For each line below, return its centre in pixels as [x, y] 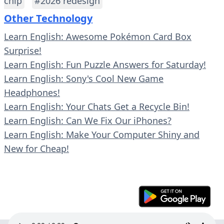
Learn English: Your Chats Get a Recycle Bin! [97, 107]
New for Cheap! [36, 149]
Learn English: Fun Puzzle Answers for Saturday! [105, 65]
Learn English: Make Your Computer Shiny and [102, 135]
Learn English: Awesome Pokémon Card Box [98, 37]
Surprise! [23, 51]
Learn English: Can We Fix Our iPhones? [88, 121]
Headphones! [32, 93]
